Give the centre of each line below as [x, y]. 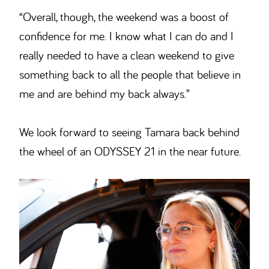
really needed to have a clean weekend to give [127, 55]
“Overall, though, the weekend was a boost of [124, 17]
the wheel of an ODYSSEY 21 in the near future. [130, 151]
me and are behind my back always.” [105, 94]
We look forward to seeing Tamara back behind [130, 132]
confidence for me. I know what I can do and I [127, 36]
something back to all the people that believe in [130, 74]
